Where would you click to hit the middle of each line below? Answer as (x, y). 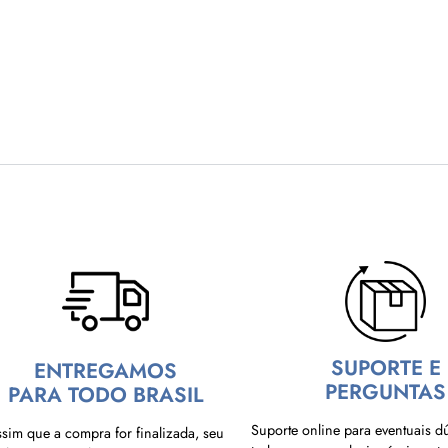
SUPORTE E (385, 368)
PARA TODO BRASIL (105, 394)
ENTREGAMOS (105, 370)
